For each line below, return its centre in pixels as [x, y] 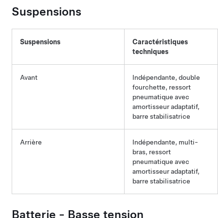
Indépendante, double [166, 77]
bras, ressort [152, 152]
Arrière [31, 142]
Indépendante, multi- [165, 142]
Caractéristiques [160, 42]
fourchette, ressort [162, 87]
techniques [150, 52]
